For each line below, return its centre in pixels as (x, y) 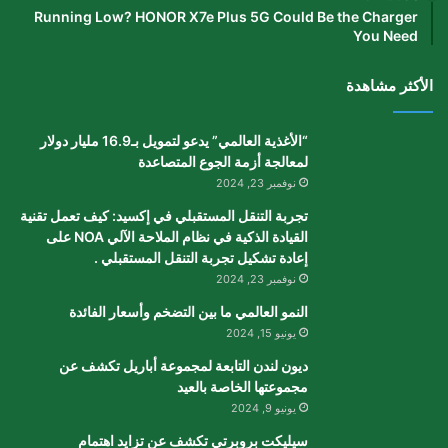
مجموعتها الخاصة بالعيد (242, 386)
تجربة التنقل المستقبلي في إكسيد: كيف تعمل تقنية (164, 215)
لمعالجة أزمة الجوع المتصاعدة (223, 161)
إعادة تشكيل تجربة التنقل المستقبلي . (201, 257)
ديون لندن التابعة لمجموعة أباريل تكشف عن (183, 365)
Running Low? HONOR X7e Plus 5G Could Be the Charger (226, 16)
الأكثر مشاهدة (389, 85)
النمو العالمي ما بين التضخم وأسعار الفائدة (188, 311)
